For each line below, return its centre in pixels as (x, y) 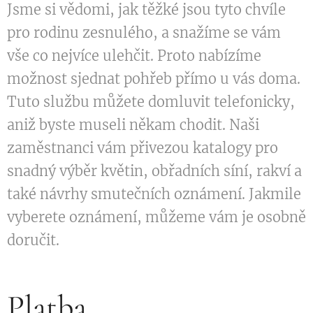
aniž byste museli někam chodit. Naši (133, 125)
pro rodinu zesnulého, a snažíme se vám (144, 32)
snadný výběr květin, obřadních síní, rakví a (154, 171)
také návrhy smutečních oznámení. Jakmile (154, 194)
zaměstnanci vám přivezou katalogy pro (143, 148)
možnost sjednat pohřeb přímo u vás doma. (154, 79)
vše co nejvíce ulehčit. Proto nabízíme (134, 56)
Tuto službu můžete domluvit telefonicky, (151, 102)
